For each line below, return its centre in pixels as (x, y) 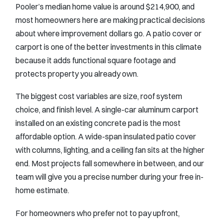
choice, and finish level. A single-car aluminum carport (107, 110)
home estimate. (42, 190)
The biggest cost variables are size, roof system (99, 96)
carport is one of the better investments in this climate (109, 47)
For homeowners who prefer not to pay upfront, (98, 213)
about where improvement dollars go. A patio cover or (109, 33)
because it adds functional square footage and (96, 60)
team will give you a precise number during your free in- (110, 177)
